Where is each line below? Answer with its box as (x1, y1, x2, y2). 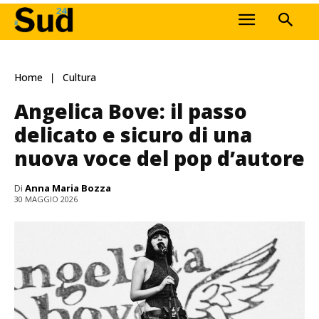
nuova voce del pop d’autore (14, 144, 305, 172)
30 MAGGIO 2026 (14, 194, 78, 205)
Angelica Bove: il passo (14, 97, 247, 125)
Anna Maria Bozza (25, 181, 111, 194)
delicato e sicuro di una (14, 120, 252, 148)
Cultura (63, 70, 96, 85)
